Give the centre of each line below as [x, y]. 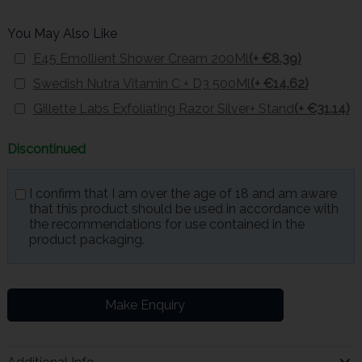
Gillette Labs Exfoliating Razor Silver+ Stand [163, 109]
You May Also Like [62, 34]
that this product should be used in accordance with [183, 209]
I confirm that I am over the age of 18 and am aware [183, 194]
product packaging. [86, 240]
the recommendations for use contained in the [166, 225]
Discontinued [46, 149]
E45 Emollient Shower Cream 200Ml [141, 58]
